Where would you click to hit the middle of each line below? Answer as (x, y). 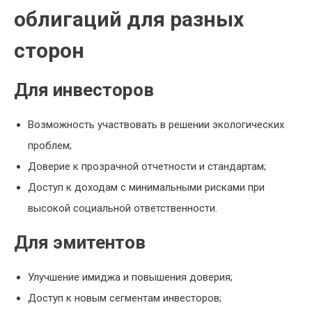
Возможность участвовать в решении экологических (156, 125)
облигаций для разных (129, 19)
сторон (49, 50)
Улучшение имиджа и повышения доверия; (130, 277)
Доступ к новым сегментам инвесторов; (125, 298)
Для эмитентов (80, 242)
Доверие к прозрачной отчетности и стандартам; (147, 166)
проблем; (50, 146)
